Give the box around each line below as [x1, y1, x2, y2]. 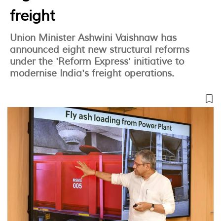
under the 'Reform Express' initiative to [10, 56, 184, 68]
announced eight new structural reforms [10, 44, 189, 56]
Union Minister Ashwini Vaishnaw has [10, 32, 177, 44]
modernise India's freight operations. [10, 68, 174, 80]
